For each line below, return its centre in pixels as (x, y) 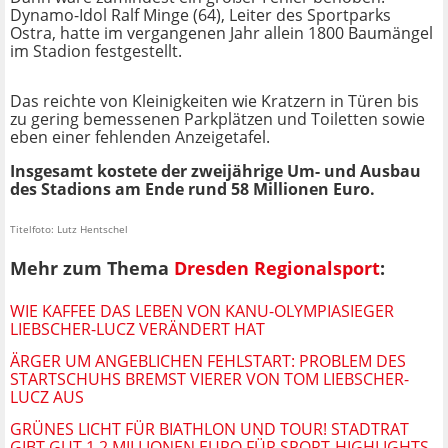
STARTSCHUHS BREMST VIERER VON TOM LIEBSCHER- (209, 378)
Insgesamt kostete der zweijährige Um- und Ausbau (215, 171)
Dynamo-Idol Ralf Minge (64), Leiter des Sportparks (200, 15)
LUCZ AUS (47, 396)
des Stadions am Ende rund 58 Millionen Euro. (192, 189)
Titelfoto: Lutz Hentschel (69, 229)
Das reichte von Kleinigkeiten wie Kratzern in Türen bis (214, 101)
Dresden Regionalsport (277, 268)
